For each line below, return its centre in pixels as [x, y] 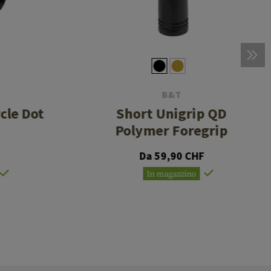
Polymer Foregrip [171, 131]
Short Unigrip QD [171, 114]
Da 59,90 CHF [172, 156]
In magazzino [171, 175]
